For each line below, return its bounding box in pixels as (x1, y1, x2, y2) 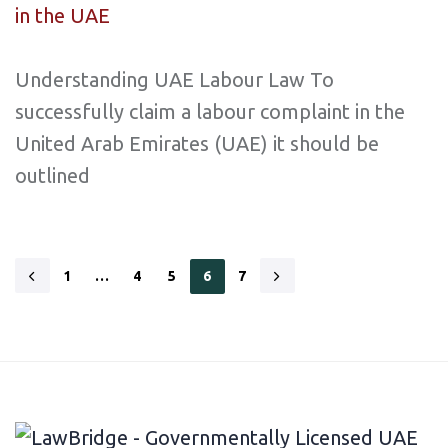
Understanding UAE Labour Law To (15, 68, 334, 92)
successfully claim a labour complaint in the (15, 100, 405, 124)
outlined (15, 164, 90, 188)
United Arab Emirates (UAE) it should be (15, 132, 379, 156)
